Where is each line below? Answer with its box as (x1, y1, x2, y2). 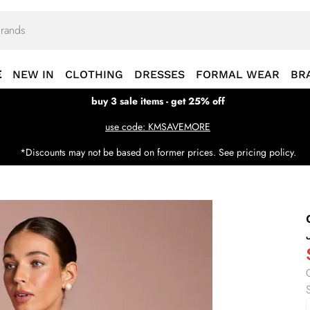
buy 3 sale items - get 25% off (91, 94, 225, 108)
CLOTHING (65, 68, 123, 81)
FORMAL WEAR (196, 68, 280, 81)
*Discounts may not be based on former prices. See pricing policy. (19, 145, 296, 159)
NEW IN (12, 68, 54, 81)
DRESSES (134, 68, 185, 81)
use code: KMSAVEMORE (105, 120, 210, 134)
